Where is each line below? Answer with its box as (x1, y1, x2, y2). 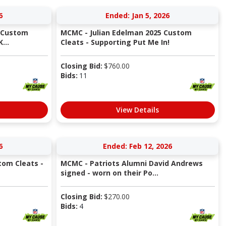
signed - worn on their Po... (60, 168, 158, 178)
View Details (116, 105, 159, 115)
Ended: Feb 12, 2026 (103, 141, 172, 151)
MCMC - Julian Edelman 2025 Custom (60, 28, 192, 38)
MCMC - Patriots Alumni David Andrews (60, 158, 203, 168)
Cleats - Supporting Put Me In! (60, 37, 169, 47)
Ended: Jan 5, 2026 (105, 11, 169, 21)
